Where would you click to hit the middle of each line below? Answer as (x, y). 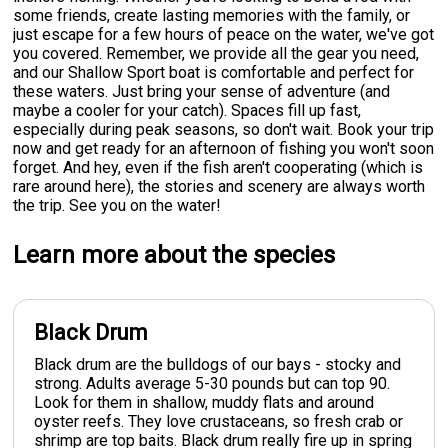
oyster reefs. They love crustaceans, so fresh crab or (219, 421)
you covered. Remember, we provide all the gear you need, (216, 53)
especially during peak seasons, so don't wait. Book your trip (224, 129)
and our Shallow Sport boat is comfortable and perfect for (214, 72)
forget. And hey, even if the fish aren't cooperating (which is (218, 167)
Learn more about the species (174, 254)
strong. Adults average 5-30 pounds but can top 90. (212, 383)
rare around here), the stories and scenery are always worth (219, 186)
